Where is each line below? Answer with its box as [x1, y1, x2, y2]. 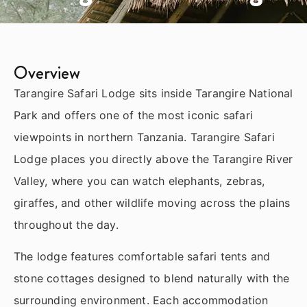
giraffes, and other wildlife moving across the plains [14, 195, 291, 210]
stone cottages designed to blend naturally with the [14, 271, 290, 286]
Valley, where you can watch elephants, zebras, [14, 173, 265, 188]
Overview [14, 60, 80, 86]
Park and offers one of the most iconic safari [14, 108, 254, 122]
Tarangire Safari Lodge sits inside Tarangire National [14, 86, 293, 100]
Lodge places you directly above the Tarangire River [14, 151, 293, 166]
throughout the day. [14, 217, 119, 232]
